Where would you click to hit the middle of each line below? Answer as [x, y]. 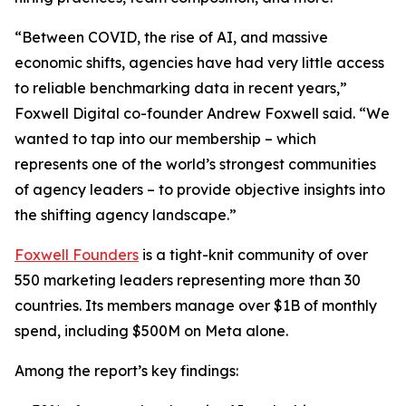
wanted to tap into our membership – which [165, 139]
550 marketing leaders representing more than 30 [188, 280]
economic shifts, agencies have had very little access [199, 63]
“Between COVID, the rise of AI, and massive [171, 37]
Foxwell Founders [77, 255]
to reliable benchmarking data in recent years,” [181, 88]
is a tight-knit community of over [253, 255]
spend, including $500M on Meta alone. [151, 331]
